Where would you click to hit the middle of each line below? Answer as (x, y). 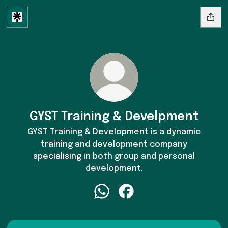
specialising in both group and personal (114, 156)
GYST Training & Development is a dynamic (114, 132)
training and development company (114, 144)
